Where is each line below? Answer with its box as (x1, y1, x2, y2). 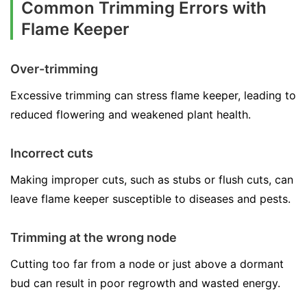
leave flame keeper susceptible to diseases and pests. (10, 192, 291, 206)
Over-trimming (10, 62, 98, 76)
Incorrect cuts (10, 146, 93, 160)
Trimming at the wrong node (10, 230, 177, 245)
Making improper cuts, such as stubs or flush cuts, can (10, 173, 293, 186)
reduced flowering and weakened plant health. (10, 108, 251, 121)
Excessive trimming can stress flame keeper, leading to (10, 88, 296, 102)
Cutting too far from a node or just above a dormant (10, 257, 284, 271)
